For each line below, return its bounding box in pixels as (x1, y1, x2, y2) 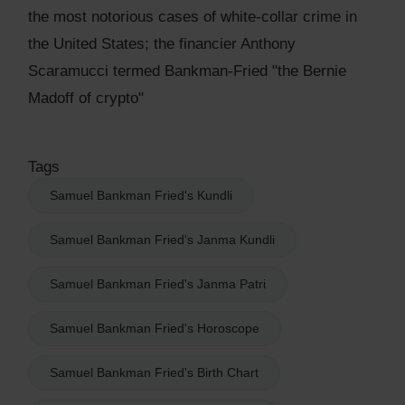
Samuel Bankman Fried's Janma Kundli (50, 231, 275, 247)
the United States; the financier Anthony (28, 34, 296, 52)
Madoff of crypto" (28, 89, 144, 107)
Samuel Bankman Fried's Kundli (50, 187, 232, 202)
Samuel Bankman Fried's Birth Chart (50, 364, 259, 380)
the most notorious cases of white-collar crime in (28, 7, 357, 25)
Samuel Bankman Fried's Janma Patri (50, 276, 266, 291)
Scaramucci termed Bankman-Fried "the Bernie (28, 61, 346, 80)
